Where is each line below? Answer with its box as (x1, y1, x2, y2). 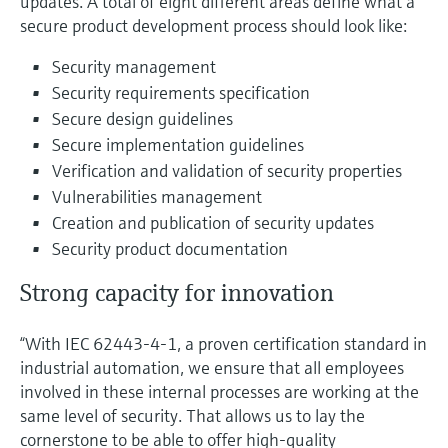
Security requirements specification (52, 80, 310, 104)
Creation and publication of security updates (52, 210, 374, 234)
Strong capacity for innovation (20, 277, 334, 308)
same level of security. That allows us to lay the (20, 403, 365, 427)
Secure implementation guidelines (52, 132, 304, 156)
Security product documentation (52, 236, 288, 260)
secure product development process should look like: (20, 13, 407, 37)
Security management (52, 54, 216, 78)
